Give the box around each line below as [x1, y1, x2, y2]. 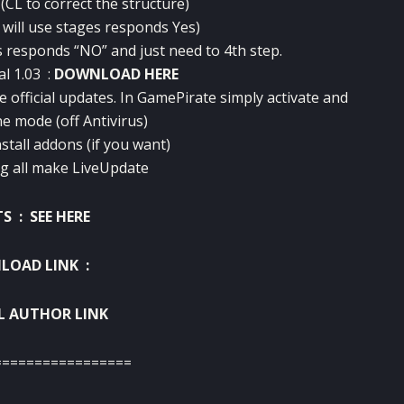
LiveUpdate [72, 157, 149, 178]
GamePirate [137, 87, 216, 107]
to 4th [205, 40, 246, 60]
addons [32, 133, 83, 154]
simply [220, 87, 263, 107]
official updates [11, 87, 114, 107]
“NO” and [73, 40, 136, 60]
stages [56, 16, 101, 37]
